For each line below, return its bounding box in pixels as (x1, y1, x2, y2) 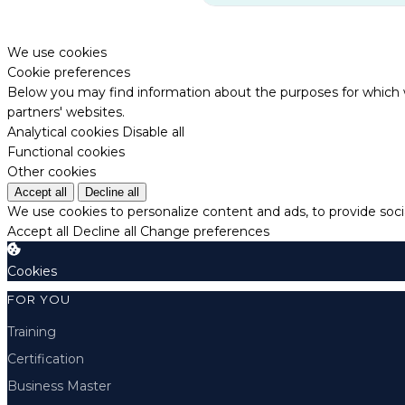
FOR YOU (7, 291, 71, 306)
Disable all (122, 124, 184, 141)
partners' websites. (7, 104, 125, 121)
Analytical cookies (7, 124, 118, 141)
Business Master (7, 377, 111, 394)
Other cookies (7, 164, 96, 181)
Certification (7, 350, 84, 367)
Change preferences (140, 223, 269, 240)
